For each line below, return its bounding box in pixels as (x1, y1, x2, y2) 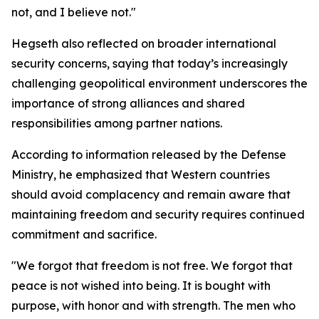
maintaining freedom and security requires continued (11, 207, 305, 221)
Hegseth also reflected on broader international (11, 36, 276, 51)
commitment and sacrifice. (11, 227, 157, 241)
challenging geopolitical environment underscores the (11, 76, 308, 90)
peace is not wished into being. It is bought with (11, 278, 271, 293)
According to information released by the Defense (11, 147, 286, 162)
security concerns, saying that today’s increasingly (11, 56, 288, 70)
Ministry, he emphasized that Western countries (11, 167, 270, 182)
